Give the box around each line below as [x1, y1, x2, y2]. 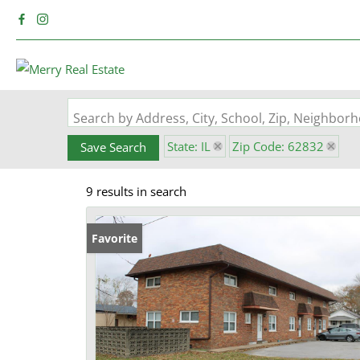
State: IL [167, 138, 211, 154]
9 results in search [86, 183, 186, 199]
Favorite [92, 231, 137, 246]
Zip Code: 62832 [232, 138, 324, 154]
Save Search [80, 139, 146, 155]
